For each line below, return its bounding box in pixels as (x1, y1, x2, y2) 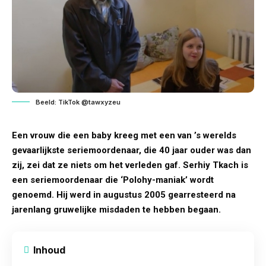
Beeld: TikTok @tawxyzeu (36, 97, 121, 106)
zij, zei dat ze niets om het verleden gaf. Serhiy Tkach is (12, 159, 248, 170)
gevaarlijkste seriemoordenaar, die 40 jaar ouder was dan (12, 144, 251, 156)
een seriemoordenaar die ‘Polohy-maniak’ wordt (12, 174, 214, 185)
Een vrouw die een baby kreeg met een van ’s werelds (12, 129, 236, 141)
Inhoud (33, 243, 65, 256)
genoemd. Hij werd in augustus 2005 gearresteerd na (12, 189, 236, 200)
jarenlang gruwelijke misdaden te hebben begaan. (12, 204, 221, 215)
